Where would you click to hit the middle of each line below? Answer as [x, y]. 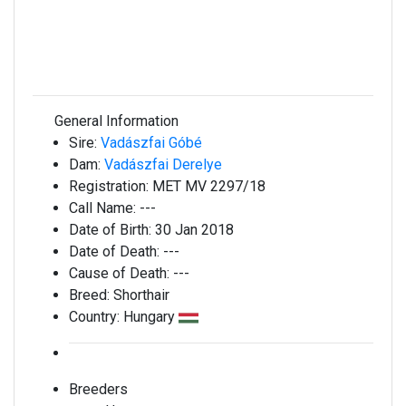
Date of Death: [116, 251]
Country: [96, 317]
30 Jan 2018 [194, 230]
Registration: [111, 186]
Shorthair [141, 295]
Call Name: [104, 208]
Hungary [151, 317]
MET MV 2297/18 [209, 186]
